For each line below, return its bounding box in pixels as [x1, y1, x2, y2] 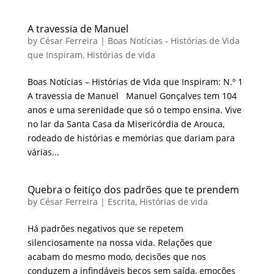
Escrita [107, 195, 135, 207]
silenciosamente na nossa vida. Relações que [27, 236, 212, 248]
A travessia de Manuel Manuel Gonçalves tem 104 [27, 89, 237, 102]
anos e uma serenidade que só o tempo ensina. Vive [27, 103, 242, 116]
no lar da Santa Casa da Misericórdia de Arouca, [27, 117, 224, 130]
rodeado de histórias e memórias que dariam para [27, 131, 235, 144]
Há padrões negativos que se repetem [27, 222, 183, 234]
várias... [27, 146, 59, 158]
